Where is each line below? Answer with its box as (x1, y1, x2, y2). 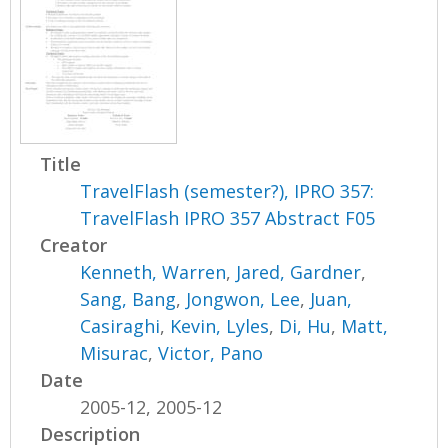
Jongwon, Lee (186, 286, 301, 311)
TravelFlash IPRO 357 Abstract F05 (80, 205, 376, 230)
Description (40, 421, 141, 446)
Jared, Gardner (236, 259, 362, 284)
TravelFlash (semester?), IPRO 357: (80, 178, 375, 203)
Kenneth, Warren (80, 259, 227, 284)
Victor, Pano (158, 340, 264, 365)
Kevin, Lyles (170, 313, 270, 338)
